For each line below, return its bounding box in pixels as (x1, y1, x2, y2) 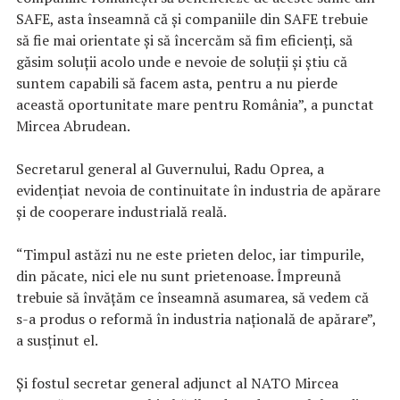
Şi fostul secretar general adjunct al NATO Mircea (16, 373, 338, 394)
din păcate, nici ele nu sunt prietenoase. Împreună (16, 266, 341, 287)
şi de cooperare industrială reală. (16, 202, 227, 222)
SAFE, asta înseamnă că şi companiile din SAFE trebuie (16, 9, 368, 29)
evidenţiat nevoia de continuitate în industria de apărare (16, 180, 380, 201)
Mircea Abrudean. (16, 116, 130, 137)
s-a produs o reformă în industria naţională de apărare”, (16, 309, 376, 329)
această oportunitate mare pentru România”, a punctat (16, 95, 374, 115)
